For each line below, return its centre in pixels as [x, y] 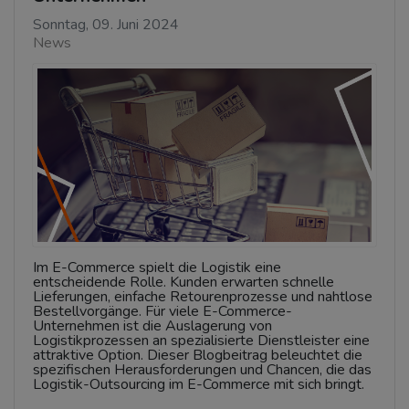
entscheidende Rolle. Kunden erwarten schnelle [184, 282]
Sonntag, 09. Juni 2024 [106, 25]
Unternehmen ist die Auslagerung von [152, 326]
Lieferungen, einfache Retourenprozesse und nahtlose [203, 297]
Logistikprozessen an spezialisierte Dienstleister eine [201, 341]
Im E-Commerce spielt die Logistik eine [157, 267]
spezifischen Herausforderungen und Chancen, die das [202, 370]
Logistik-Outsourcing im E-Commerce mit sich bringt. [199, 384]
